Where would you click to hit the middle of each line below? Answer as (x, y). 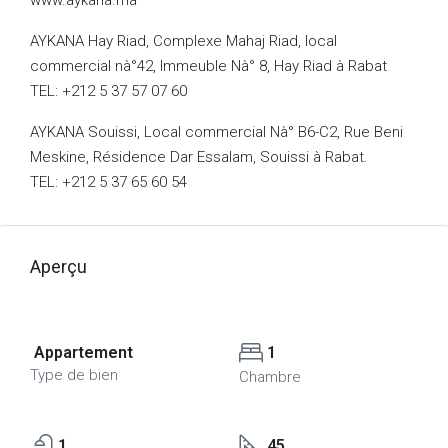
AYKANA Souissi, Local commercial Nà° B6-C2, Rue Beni (216, 132)
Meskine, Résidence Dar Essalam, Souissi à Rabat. (199, 157)
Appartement (81, 352)
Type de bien (74, 375)
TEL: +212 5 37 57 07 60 (108, 91)
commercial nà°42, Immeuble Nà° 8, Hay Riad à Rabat (208, 66)
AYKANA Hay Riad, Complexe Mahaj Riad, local (183, 41)
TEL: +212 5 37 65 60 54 (108, 182)
